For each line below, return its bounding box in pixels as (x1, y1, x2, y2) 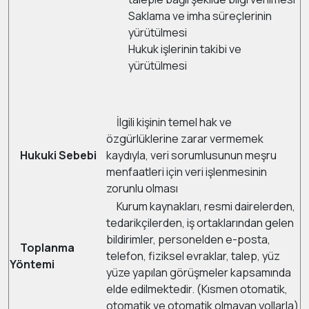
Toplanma (20, 240, 74, 255)
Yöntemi (10, 257, 54, 272)
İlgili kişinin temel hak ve (106, 114, 232, 130)
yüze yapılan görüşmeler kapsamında (106, 265, 291, 280)
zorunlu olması (106, 181, 178, 196)
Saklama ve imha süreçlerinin (128, 8, 272, 23)
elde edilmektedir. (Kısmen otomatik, (106, 281, 288, 297)
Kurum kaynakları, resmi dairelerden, (106, 199, 295, 214)
